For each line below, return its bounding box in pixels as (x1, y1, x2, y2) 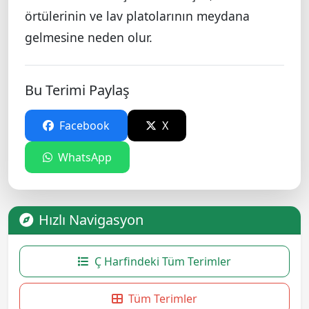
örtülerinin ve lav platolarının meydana (25, 8, 250, 25)
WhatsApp (55, 150, 112, 166)
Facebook (57, 118, 110, 134)
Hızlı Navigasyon (39, 210, 143, 230)
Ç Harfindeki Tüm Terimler (94, 254, 231, 270)
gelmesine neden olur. (25, 29, 152, 46)
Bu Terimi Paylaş (25, 81, 130, 100)
